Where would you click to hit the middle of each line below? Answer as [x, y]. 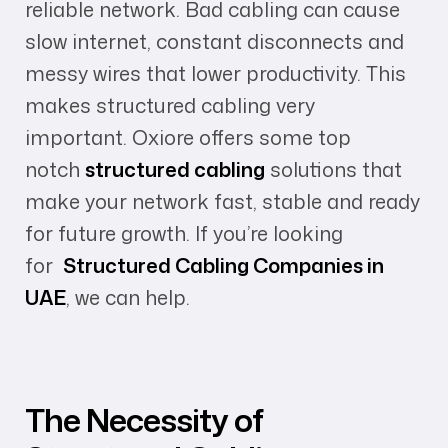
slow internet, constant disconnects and [214, 41]
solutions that [333, 169]
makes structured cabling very [170, 105]
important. [78, 137]
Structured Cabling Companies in [223, 265]
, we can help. [128, 297]
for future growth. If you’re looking [184, 233]
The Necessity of [144, 420]
